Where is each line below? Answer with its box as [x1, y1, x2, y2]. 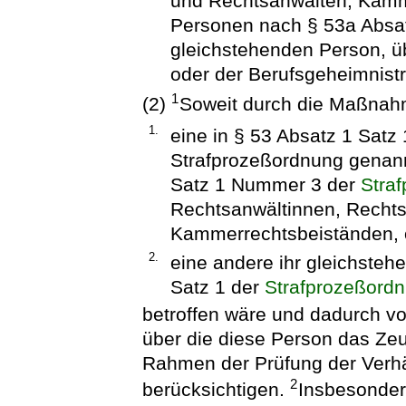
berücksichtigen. [142, 379, 291, 401]
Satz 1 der [169, 275, 265, 297]
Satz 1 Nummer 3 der [169, 173, 361, 195]
